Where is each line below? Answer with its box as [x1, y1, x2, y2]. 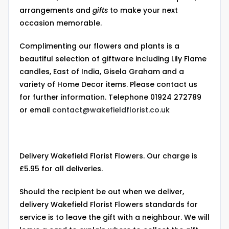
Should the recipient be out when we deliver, [19, 187, 184, 197]
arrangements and [19, 5, 93, 15]
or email [19, 105, 52, 115]
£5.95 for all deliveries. [19, 164, 103, 174]
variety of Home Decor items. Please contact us [19, 79, 197, 89]
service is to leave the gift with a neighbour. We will [19, 212, 210, 222]
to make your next [108, 5, 178, 15]
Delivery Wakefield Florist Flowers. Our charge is [19, 151, 197, 161]
